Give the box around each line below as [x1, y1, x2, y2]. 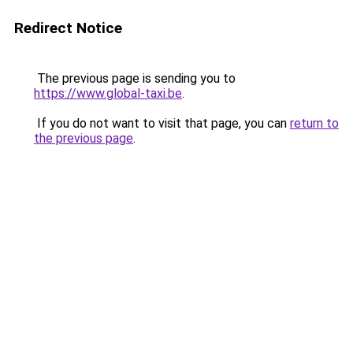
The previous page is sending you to [34, 71, 236, 86]
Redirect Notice [14, 19, 122, 37]
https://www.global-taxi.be [34, 86, 182, 101]
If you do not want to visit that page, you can [34, 116, 290, 131]
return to [290, 116, 339, 131]
